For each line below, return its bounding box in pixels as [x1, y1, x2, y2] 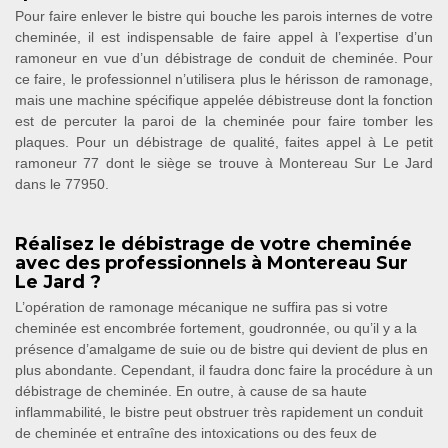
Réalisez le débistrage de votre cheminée [15, 233, 412, 255]
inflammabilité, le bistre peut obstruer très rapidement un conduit [15, 404, 423, 420]
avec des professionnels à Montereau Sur [15, 252, 408, 274]
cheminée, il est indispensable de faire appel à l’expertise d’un [15, 29, 433, 45]
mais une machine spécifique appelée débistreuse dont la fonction [15, 92, 433, 108]
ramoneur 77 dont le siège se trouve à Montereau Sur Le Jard [15, 155, 433, 171]
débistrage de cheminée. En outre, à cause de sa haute [15, 383, 367, 399]
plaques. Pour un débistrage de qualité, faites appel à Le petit [15, 134, 433, 150]
